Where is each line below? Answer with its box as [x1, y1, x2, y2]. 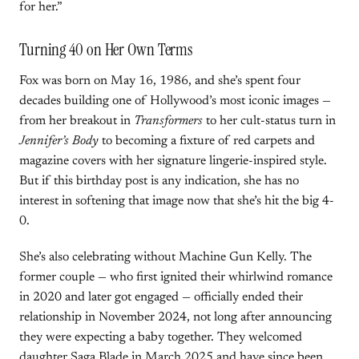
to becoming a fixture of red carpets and [99, 135, 315, 147]
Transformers [134, 115, 203, 127]
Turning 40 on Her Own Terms [19, 38, 193, 61]
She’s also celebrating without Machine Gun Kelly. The [19, 251, 312, 264]
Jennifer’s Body [19, 135, 99, 147]
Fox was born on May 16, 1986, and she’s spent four [19, 75, 301, 87]
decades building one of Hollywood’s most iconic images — [19, 95, 331, 107]
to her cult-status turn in [203, 115, 336, 127]
